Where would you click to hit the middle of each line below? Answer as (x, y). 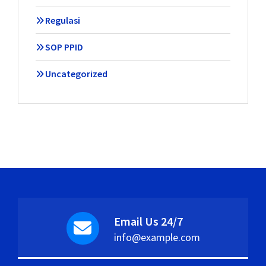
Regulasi (62, 20)
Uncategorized (76, 73)
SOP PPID (64, 47)
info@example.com (157, 237)
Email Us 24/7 (148, 221)
